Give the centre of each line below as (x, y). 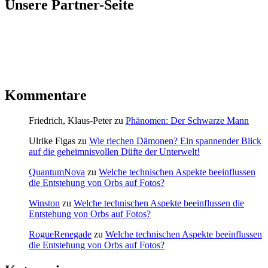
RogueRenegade (60, 234)
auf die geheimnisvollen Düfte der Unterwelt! (114, 152)
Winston (44, 203)
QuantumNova (57, 172)
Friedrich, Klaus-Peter (70, 121)
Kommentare (46, 95)
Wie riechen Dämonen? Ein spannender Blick (175, 141)
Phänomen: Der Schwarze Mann (187, 121)
